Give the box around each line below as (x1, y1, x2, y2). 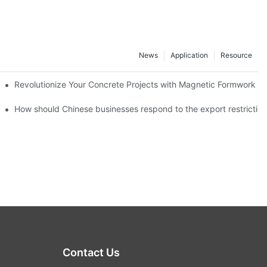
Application (170, 51, 208, 60)
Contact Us (62, 246, 120, 259)
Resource (221, 51, 252, 60)
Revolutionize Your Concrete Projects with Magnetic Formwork (14, 79, 256, 89)
